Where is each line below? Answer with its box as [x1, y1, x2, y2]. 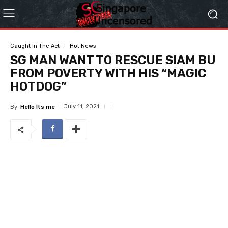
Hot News [70, 42, 96, 49]
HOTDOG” [10, 79, 67, 94]
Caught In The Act [10, 42, 60, 49]
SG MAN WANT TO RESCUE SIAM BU [10, 53, 216, 67]
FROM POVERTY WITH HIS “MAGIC [10, 66, 206, 80]
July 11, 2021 [64, 103, 99, 110]
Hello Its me [20, 103, 55, 110]
